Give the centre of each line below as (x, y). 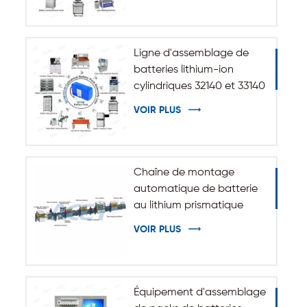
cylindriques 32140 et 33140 (199, 86)
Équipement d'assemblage (199, 293)
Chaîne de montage (184, 173)
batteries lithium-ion (183, 70)
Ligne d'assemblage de (191, 53)
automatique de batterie (195, 189)
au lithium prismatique (188, 206)
